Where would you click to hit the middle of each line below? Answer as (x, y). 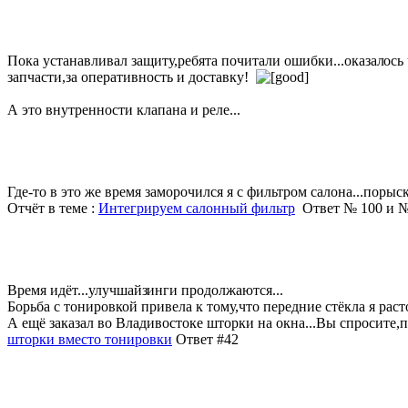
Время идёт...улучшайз (77, 290)
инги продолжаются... (214, 290)
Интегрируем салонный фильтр (197, 208)
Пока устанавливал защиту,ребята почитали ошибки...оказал (196, 60)
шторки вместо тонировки (90, 339)
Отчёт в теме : (53, 208)
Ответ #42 (205, 339)
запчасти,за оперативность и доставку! (132, 76)
